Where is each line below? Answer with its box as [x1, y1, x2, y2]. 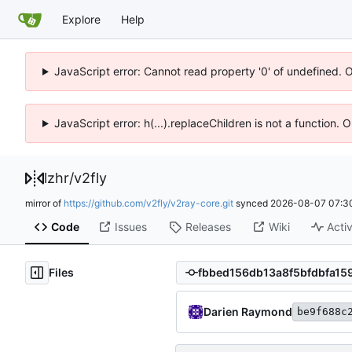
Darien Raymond [203, 304, 292, 318]
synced [233, 196, 270, 209]
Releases [185, 220, 231, 234]
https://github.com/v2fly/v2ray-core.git [64, 196, 233, 209]
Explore [62, 12, 101, 26]
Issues [114, 220, 147, 234]
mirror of [25, 196, 64, 209]
